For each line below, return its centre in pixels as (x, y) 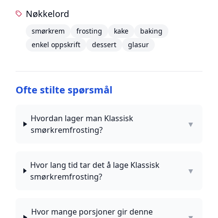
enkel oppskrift (56, 45)
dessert (104, 45)
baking (152, 31)
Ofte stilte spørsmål (64, 90)
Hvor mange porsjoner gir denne (92, 212)
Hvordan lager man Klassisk (82, 118)
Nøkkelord (48, 14)
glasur (139, 45)
